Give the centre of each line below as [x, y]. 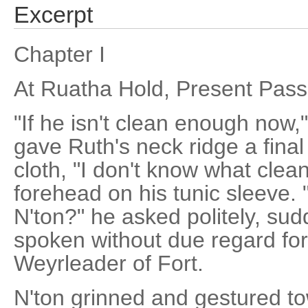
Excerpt [53, 15]
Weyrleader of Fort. [109, 263]
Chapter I [59, 54]
